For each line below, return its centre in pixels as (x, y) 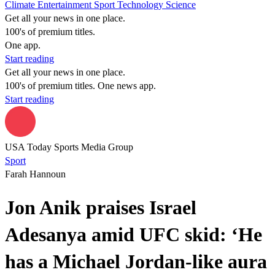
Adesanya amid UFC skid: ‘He (134, 235)
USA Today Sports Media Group (69, 147)
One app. (23, 45)
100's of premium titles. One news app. (80, 86)
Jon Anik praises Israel (101, 208)
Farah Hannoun (35, 174)
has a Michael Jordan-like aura (136, 262)
